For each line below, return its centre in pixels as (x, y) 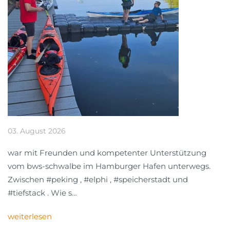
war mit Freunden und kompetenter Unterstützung (107, 152)
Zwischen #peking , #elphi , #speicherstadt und (98, 179)
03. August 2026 (37, 131)
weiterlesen (30, 216)
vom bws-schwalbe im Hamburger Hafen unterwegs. (109, 166)
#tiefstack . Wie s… (42, 193)
